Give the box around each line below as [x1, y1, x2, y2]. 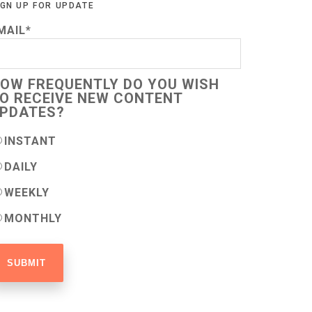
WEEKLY [4, 186, 50, 199]
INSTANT [4, 134, 57, 148]
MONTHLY [4, 212, 63, 225]
